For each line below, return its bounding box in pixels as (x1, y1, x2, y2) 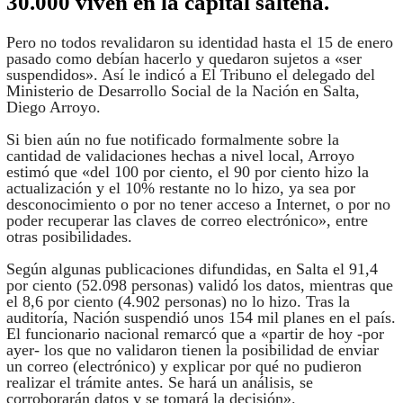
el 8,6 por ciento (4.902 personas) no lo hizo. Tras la (5, 291, 350, 310)
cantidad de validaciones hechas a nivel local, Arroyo (5, 146, 354, 165)
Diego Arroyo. (5, 97, 101, 116)
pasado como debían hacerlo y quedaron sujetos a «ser (5, 49, 362, 67)
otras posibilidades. (5, 227, 132, 246)
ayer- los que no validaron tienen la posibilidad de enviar (5, 340, 379, 359)
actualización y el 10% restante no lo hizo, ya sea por (5, 178, 355, 197)
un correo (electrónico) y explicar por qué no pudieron (5, 356, 362, 375)
